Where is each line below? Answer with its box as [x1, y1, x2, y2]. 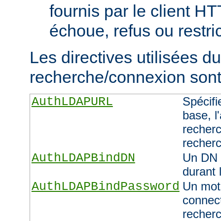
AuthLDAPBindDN [31, 150, 135, 165]
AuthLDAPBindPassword [31, 179, 180, 194]
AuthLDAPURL [31, 94, 113, 109]
